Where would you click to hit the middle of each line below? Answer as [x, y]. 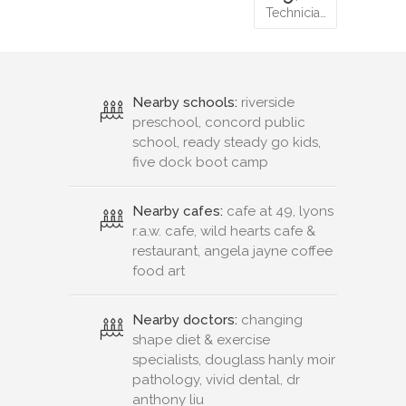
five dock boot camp [200, 163]
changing [270, 320]
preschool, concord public [219, 123]
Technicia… [295, 13]
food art [159, 271]
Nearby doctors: [185, 320]
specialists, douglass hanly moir [234, 360]
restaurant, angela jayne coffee [232, 251]
